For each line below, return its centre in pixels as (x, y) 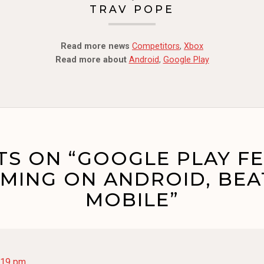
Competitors (156, 46)
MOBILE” (132, 199)
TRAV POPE (132, 9)
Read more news (95, 46)
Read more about (91, 60)
